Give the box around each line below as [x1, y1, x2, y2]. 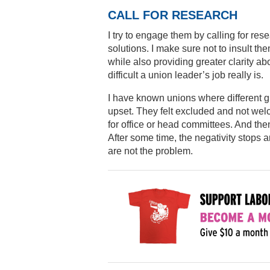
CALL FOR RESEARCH [108, 8, 237, 22]
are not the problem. [108, 146, 193, 156]
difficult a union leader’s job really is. [108, 70, 263, 80]
